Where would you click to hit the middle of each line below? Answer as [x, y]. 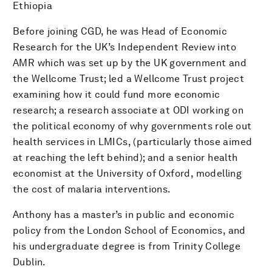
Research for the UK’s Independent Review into [124, 47]
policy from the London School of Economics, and [129, 230]
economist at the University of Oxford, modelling [127, 173]
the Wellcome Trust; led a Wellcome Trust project [129, 78]
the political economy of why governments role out [132, 126]
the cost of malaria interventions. [92, 189]
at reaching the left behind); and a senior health [125, 157]
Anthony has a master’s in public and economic [124, 214]
